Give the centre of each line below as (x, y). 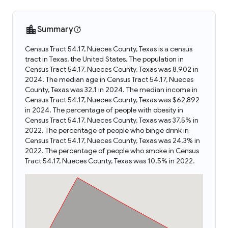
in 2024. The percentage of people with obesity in (104, 110)
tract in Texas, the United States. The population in (104, 59)
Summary (55, 30)
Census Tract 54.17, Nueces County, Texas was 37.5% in (112, 120)
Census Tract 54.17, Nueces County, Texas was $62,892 (112, 100)
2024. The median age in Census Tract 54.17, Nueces (109, 79)
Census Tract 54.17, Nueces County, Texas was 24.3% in (112, 140)
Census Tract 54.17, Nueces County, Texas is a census (109, 49)
